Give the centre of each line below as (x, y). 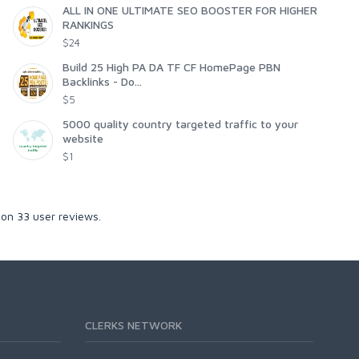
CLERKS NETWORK (133, 325)
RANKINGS (88, 25)
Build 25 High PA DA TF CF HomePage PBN (171, 67)
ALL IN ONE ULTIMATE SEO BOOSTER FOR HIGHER (190, 10)
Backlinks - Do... (102, 82)
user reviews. (65, 216)
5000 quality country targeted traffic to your (180, 124)
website (83, 139)
